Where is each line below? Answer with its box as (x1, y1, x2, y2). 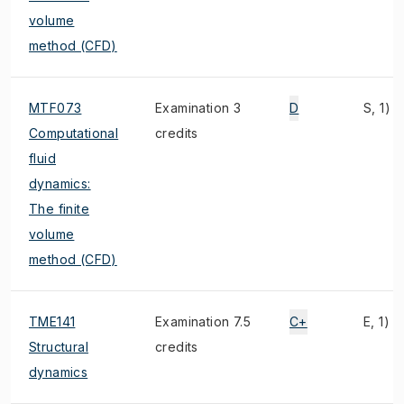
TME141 (29, 314, 76, 329)
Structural (29, 339, 89, 354)
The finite (29, 201, 90, 216)
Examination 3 (155, 100, 242, 115)
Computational (29, 125, 119, 141)
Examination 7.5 (155, 314, 252, 329)
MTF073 (29, 100, 82, 115)
